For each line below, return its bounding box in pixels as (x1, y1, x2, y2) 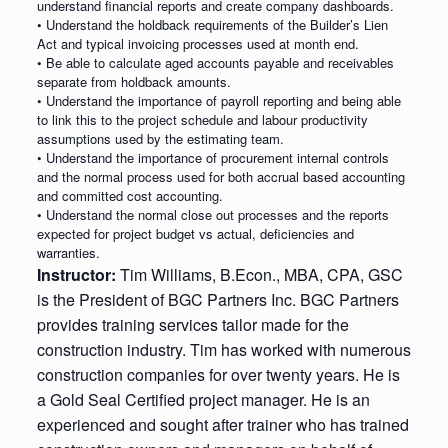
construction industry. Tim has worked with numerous (36, 338, 411, 361)
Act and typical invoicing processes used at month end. (36, 34, 359, 53)
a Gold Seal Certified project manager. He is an (36, 388, 370, 411)
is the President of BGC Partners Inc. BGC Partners (36, 288, 399, 311)
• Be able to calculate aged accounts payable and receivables (36, 53, 394, 72)
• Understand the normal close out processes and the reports (36, 205, 389, 224)
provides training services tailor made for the (36, 313, 349, 336)
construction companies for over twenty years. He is (36, 363, 400, 386)
